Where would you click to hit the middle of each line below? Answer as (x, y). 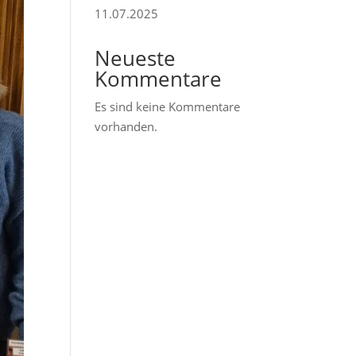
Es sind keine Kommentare (168, 106)
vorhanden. (126, 126)
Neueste (135, 58)
